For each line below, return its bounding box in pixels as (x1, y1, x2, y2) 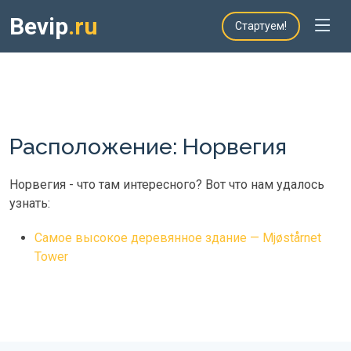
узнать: (9, 196, 50, 211)
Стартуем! (235, 20, 287, 32)
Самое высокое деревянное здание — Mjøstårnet (34, 230, 321, 245)
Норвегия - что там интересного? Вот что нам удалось (9, 177, 324, 192)
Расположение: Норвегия (9, 133, 287, 160)
